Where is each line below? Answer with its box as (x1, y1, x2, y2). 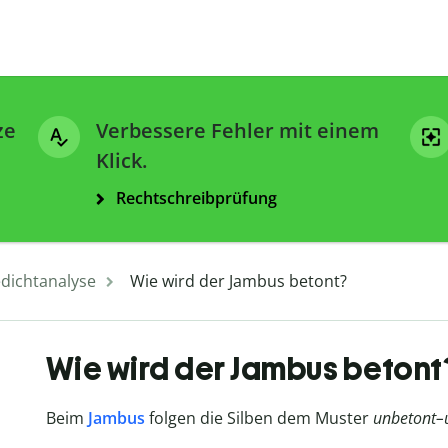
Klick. (96, 147, 147, 175)
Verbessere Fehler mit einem (96, 117, 379, 145)
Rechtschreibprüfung (116, 187, 277, 210)
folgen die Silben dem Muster (144, 407, 373, 430)
